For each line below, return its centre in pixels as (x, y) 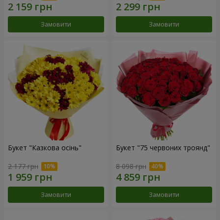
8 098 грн (131, 166)
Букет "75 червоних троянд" (163, 147)
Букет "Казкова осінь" (45, 147)
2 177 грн (23, 166)
